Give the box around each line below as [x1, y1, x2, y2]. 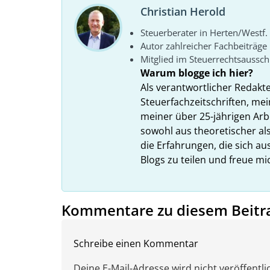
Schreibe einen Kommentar [74, 236, 198, 250]
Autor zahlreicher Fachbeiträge [140, 39, 267, 52]
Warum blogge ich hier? [140, 66, 253, 80]
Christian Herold [140, 4, 225, 19]
